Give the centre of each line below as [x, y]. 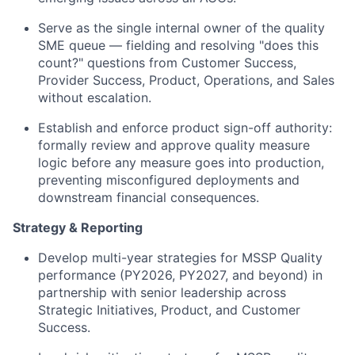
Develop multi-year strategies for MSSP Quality [180, 258]
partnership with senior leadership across [162, 292]
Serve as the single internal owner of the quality [181, 28]
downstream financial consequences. [149, 197]
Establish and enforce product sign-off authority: [185, 128]
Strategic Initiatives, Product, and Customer [169, 310]
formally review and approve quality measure [174, 145]
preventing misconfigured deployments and [169, 180]
